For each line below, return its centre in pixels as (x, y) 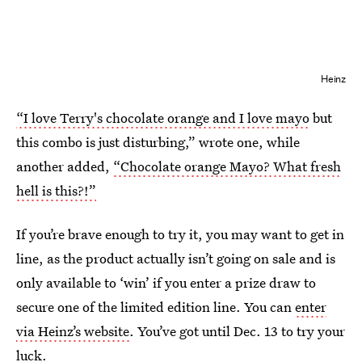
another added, (65, 166)
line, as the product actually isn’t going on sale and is (176, 258)
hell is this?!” (56, 190)
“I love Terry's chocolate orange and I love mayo (163, 117)
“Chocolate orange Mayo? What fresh (227, 166)
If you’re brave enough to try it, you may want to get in (180, 234)
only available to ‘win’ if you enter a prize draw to (166, 282)
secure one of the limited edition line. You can (156, 306)
